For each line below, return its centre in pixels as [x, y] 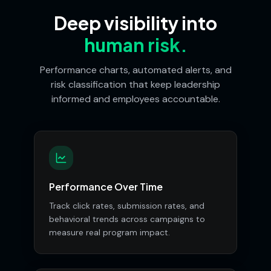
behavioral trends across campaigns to [127, 219]
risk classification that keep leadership [135, 84]
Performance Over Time [106, 187]
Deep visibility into [135, 23]
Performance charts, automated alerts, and [135, 70]
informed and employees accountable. [135, 99]
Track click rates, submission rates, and [127, 206]
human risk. [135, 45]
